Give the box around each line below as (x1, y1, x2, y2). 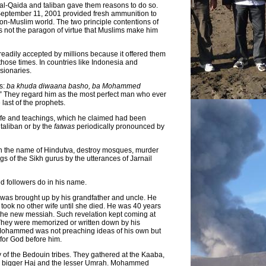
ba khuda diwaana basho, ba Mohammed (7, 81, 141, 90)
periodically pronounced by (77, 122, 164, 131)
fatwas (54, 122, 77, 131)
